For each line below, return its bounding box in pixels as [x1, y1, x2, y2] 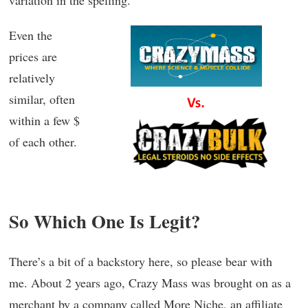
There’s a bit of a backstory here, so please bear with [9, 253, 272, 270]
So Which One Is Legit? [9, 208, 201, 235]
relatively [9, 69, 55, 86]
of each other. [9, 133, 77, 150]
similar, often [9, 91, 75, 107]
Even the [9, 27, 52, 43]
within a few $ [9, 112, 80, 129]
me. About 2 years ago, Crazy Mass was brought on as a [9, 274, 291, 291]
